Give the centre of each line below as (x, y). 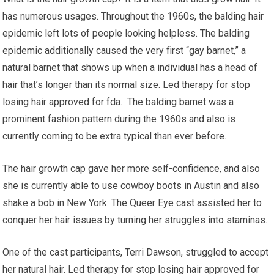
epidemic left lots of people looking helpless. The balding (126, 33)
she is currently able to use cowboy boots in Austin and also (131, 185)
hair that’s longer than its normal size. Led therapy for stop (127, 84)
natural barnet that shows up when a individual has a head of (130, 67)
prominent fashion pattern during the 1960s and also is (119, 119)
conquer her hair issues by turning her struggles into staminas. (135, 220)
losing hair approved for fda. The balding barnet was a (118, 102)
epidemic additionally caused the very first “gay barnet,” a (124, 50)
